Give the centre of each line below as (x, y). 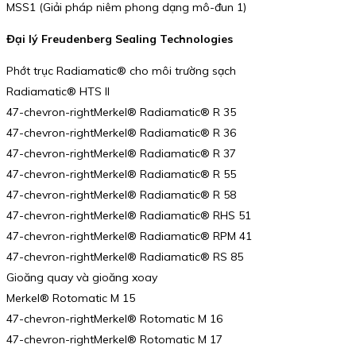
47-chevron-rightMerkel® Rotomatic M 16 (114, 318)
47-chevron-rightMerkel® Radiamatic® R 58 (121, 194)
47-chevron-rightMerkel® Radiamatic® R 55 (121, 174)
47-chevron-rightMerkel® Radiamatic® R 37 (121, 153)
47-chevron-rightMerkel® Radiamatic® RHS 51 (129, 215)
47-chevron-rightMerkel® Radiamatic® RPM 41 (129, 236)
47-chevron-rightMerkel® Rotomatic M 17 (114, 339)
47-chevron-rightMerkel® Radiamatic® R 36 (121, 132)
